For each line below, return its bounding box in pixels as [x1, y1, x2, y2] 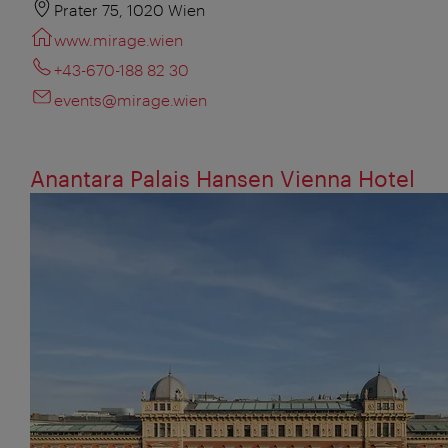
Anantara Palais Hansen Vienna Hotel [30, 165, 415, 192]
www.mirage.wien [54, 30, 183, 50]
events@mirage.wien [54, 90, 207, 110]
